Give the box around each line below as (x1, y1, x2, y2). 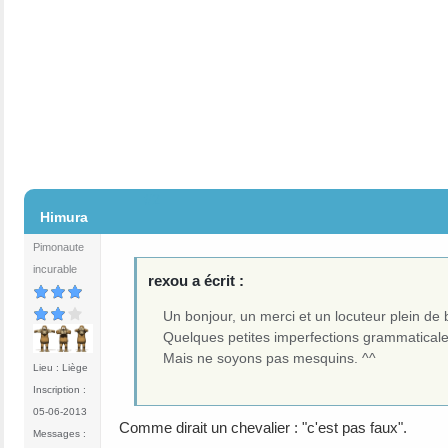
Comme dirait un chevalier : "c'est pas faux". (119, 418, 407, 436)
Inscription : (33, 383, 86, 395)
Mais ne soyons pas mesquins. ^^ (163, 349, 377, 366)
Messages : (33, 427, 86, 439)
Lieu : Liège (33, 361, 88, 373)
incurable (33, 263, 77, 276)
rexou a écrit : (148, 271, 245, 289)
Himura (40, 209, 88, 226)
